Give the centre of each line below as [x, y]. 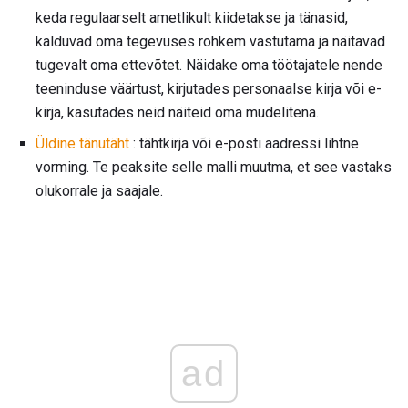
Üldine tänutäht [82, 144]
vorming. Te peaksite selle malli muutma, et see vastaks [214, 168]
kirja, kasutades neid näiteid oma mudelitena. [177, 113]
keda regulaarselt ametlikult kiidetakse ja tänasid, [192, 18]
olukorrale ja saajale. [99, 191]
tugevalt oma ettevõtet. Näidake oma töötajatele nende [209, 66]
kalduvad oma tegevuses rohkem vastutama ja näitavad [210, 42]
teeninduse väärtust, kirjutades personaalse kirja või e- [209, 89]
